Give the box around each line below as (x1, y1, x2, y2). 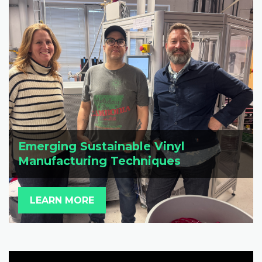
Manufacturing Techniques (18, 154, 181, 168)
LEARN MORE (30, 194, 95, 206)
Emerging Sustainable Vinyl (18, 139, 185, 153)
